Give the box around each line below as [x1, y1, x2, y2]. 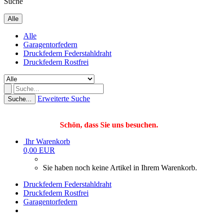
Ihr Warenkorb [25, 137, 70, 145]
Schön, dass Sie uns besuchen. [60, 121, 158, 129]
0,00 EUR [23, 146, 55, 154]
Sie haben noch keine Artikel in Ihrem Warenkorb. [43, 163, 197, 172]
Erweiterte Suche [37, 94, 90, 103]
